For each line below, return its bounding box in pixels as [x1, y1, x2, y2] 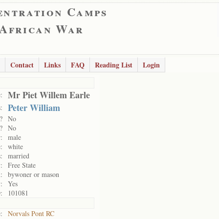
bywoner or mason [8, 170, 59, 179]
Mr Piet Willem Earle [8, 88, 90, 101]
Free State [8, 160, 36, 170]
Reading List [95, 60, 132, 70]
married [8, 151, 29, 160]
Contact [10, 60, 34, 70]
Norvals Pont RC [8, 209, 54, 218]
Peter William [8, 101, 60, 114]
